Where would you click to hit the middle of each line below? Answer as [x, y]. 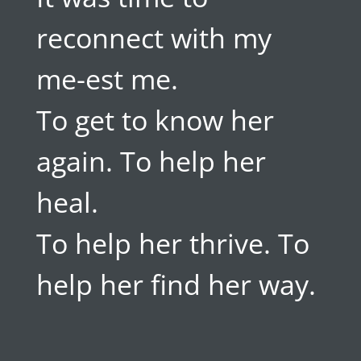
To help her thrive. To [172, 243]
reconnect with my [154, 38]
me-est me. [107, 79]
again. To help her [151, 161]
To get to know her [155, 120]
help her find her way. [176, 284]
